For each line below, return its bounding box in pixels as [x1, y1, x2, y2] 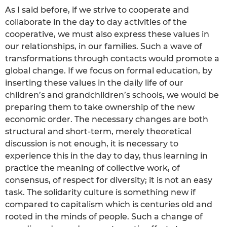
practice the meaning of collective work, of [5, 163, 180, 173]
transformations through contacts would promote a [5, 53, 219, 63]
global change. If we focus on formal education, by [5, 65, 212, 75]
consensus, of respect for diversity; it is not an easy [5, 175, 212, 185]
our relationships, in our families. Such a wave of [5, 41, 202, 51]
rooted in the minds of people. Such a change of [5, 211, 203, 221]
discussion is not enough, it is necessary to [5, 138, 178, 148]
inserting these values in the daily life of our [5, 78, 183, 88]
